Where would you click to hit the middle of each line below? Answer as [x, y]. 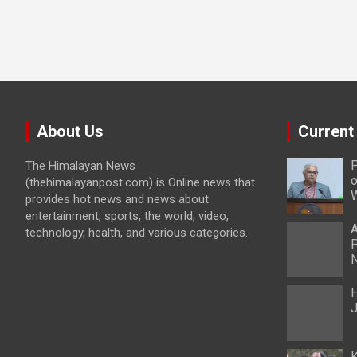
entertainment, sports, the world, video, [127, 216]
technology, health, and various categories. [137, 233]
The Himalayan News [80, 166]
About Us [70, 131]
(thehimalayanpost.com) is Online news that [140, 182]
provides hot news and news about [117, 199]
